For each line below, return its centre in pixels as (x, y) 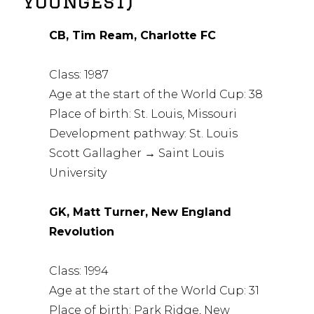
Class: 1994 (79, 271)
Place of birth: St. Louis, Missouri (143, 114)
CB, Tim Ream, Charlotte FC (133, 35)
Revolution (82, 231)
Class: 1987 (79, 74)
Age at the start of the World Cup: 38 (156, 94)
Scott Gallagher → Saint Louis (137, 153)
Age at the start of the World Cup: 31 (155, 290)
